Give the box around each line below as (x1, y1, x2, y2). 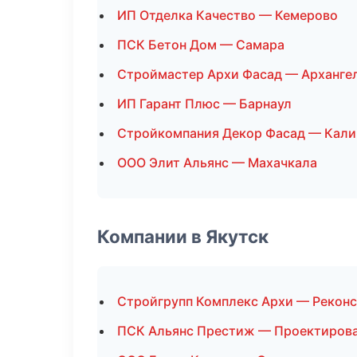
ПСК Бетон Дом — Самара (117, 37, 284, 53)
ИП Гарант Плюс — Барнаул (117, 96, 292, 112)
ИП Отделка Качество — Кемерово (117, 7, 338, 23)
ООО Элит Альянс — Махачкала (117, 155, 317, 171)
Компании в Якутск (97, 226, 269, 247)
